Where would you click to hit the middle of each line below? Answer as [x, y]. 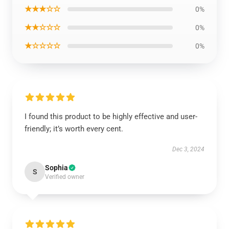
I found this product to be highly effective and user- [111, 117]
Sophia [56, 168]
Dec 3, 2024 [188, 149]
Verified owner [65, 177]
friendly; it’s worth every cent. [74, 129]
